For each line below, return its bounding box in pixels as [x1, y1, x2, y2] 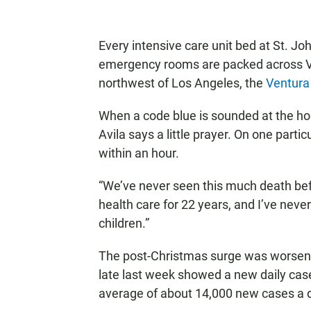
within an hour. [99, 146, 179, 160]
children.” [99, 216, 149, 230]
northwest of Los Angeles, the [99, 76, 266, 90]
